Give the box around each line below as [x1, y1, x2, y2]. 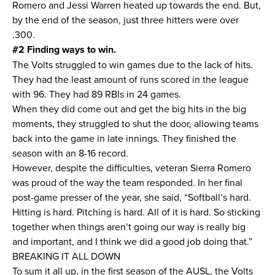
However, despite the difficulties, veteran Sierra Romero [12, 161, 251, 174]
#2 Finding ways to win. [12, 42, 118, 56]
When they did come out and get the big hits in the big [12, 102, 246, 115]
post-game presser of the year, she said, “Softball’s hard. [12, 190, 251, 204]
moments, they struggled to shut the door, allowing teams [12, 117, 258, 130]
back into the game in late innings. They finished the [12, 131, 236, 145]
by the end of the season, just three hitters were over [12, 13, 239, 26]
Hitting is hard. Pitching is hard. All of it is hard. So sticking [12, 205, 260, 219]
